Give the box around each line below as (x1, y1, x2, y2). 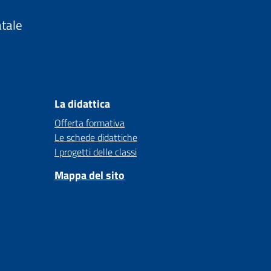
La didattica (54, 96, 110, 112)
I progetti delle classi (54, 145, 137, 159)
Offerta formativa (54, 116, 125, 130)
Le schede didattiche (54, 130, 137, 145)
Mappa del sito (54, 167, 125, 183)
